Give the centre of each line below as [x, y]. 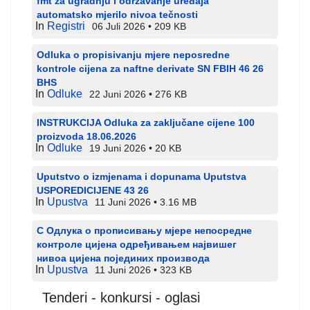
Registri [66, 26]
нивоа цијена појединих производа [123, 258]
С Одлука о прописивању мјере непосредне [144, 230]
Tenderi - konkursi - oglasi [121, 298]
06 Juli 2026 [120, 27]
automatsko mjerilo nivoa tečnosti [117, 15]
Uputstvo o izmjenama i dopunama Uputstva [142, 176]
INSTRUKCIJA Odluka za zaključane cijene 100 [146, 122]
